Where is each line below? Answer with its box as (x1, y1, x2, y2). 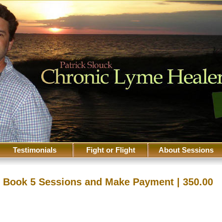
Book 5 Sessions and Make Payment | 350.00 (2, 176, 213, 187)
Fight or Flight (86, 146, 135, 154)
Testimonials (12, 146, 56, 154)
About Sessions (159, 146, 214, 154)
